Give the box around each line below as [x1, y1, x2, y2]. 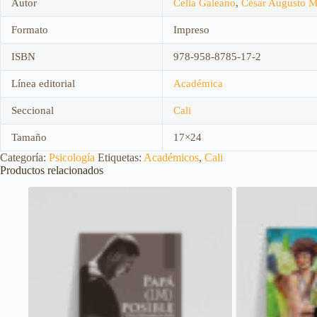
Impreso [173, 23, 209, 35]
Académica [173, 77, 223, 89]
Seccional [11, 104, 54, 116]
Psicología [49, 151, 95, 163]
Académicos [144, 151, 199, 163]
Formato [11, 23, 48, 35]
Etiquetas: [98, 151, 144, 163]
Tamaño [11, 131, 47, 143]
